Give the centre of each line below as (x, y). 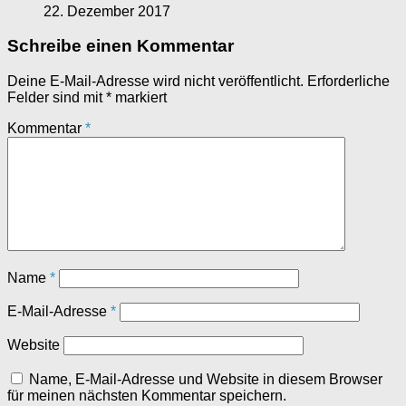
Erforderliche (348, 81)
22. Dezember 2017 (107, 11)
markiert (139, 97)
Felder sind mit (57, 97)
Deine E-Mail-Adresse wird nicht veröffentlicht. (155, 81)
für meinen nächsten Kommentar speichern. (147, 395)
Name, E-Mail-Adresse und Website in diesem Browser (206, 379)
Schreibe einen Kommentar (121, 46)
